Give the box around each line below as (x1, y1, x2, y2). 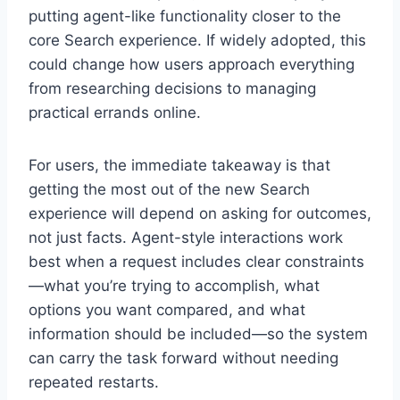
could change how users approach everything (29, 54, 354, 73)
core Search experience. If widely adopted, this (29, 30, 366, 49)
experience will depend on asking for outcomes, (29, 204, 371, 222)
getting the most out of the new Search (29, 179, 310, 198)
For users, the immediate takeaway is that (29, 155, 330, 174)
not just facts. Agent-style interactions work (29, 228, 343, 246)
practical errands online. (29, 103, 201, 121)
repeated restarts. (29, 372, 159, 391)
